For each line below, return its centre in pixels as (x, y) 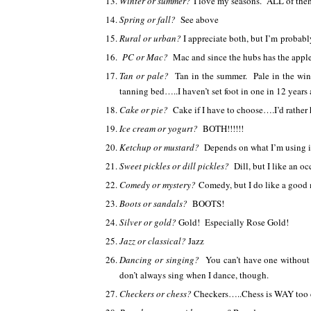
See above (200, 19)
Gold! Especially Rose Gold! (234, 222)
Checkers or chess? (157, 294)
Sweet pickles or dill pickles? (177, 166)
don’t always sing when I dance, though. (194, 275)
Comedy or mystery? (159, 185)
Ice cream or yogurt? (161, 128)
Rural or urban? (151, 38)
